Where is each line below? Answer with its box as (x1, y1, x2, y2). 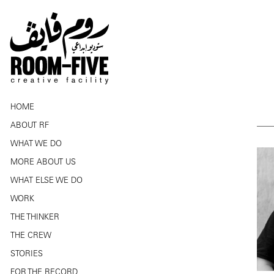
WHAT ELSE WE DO (10, 177, 83, 185)
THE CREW (10, 232, 51, 240)
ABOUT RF (10, 122, 49, 130)
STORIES (10, 251, 43, 259)
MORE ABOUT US (10, 159, 76, 167)
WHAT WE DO (10, 141, 62, 149)
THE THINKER (10, 214, 59, 222)
